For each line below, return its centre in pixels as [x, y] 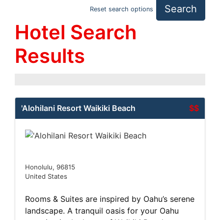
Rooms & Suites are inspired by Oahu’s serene [110, 199]
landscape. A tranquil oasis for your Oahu [102, 210]
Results [50, 56]
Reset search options [121, 9]
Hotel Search [76, 32]
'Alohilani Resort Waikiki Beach [78, 108]
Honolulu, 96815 [50, 167]
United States [46, 176]
